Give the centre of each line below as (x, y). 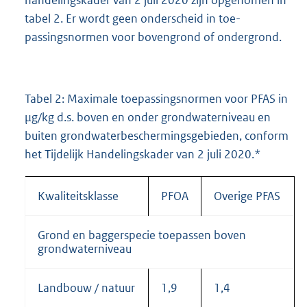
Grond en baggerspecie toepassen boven (142, 235)
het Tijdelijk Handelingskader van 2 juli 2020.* (143, 154)
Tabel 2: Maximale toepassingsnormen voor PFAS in (156, 98)
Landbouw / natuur (86, 287)
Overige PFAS (247, 196)
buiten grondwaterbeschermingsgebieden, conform (157, 135)
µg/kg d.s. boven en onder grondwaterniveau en (148, 117)
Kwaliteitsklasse (78, 196)
